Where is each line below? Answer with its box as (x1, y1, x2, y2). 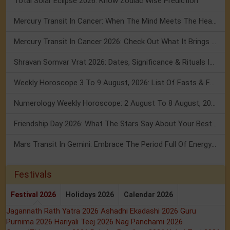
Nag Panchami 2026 (116, 217, 183, 227)
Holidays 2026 (66, 190, 114, 199)
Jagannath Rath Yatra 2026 (6, 206, 101, 216)
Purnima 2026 (6, 217, 54, 227)
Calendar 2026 (124, 190, 173, 199)
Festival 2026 (11, 190, 56, 199)
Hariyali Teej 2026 (54, 217, 116, 227)
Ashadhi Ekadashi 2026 (101, 206, 180, 216)
